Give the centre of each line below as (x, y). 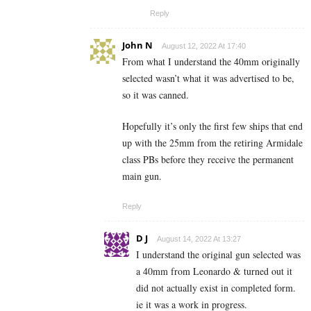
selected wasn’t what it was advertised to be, (208, 78)
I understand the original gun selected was (218, 255)
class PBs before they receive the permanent (208, 160)
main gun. (142, 176)
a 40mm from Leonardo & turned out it (214, 271)
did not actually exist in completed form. (216, 288)
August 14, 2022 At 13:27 (199, 239)
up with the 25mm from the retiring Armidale (212, 143)
